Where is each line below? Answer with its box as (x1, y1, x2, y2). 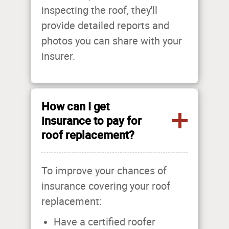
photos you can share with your (41, 35, 182, 48)
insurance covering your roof (41, 180, 170, 193)
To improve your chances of (41, 165, 167, 177)
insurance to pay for (41, 113, 142, 128)
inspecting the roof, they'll (41, 4, 157, 17)
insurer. (41, 50, 78, 63)
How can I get (41, 99, 109, 114)
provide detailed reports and (41, 19, 169, 32)
